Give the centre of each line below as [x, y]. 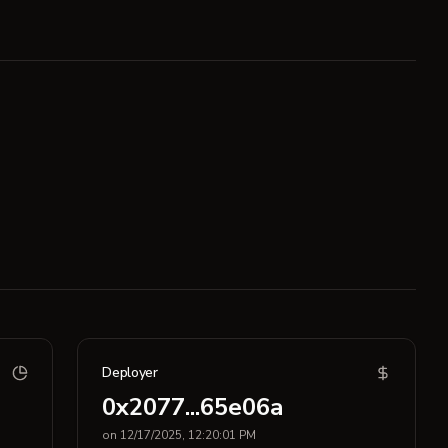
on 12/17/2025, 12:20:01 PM [179, 435]
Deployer [130, 372]
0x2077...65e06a [193, 407]
